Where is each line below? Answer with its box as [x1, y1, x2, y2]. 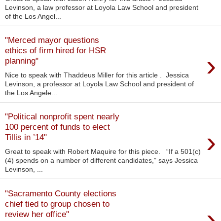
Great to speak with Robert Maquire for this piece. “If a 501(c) [5, 147, 201, 156]
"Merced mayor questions [5, 35, 99, 45]
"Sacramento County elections [5, 188, 116, 198]
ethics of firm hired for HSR [5, 45, 106, 56]
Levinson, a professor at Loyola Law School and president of [5, 79, 194, 88]
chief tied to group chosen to [5, 198, 110, 209]
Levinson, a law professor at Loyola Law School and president [5, 3, 198, 11]
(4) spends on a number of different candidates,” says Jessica [5, 156, 198, 165]
